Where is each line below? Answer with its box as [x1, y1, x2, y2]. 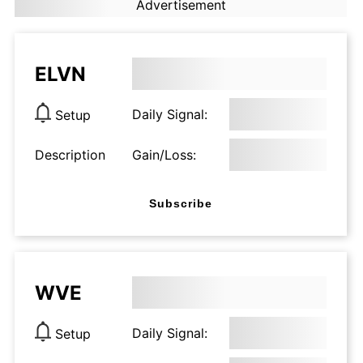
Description [35, 147, 105, 163]
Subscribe [149, 196, 212, 210]
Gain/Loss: [132, 147, 196, 163]
